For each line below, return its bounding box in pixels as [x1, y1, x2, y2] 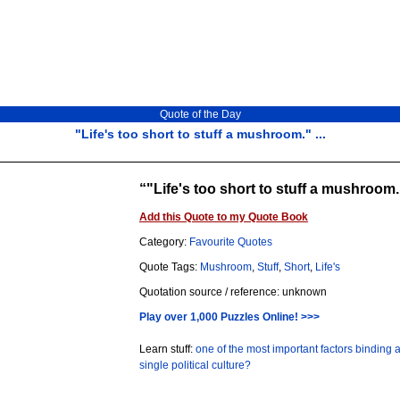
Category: [138, 236, 189, 248]
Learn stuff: [138, 343, 196, 355]
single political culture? [138, 359, 251, 371]
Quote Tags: [138, 261, 200, 273]
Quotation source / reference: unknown [138, 286, 327, 298]
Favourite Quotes [188, 236, 272, 248]
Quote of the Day [159, 108, 241, 121]
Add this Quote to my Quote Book [138, 211, 308, 223]
